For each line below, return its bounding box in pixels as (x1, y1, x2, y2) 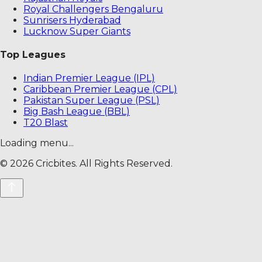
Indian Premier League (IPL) (23, 73, 155, 84)
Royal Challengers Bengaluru (23, 3, 163, 15)
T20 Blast (23, 117, 68, 129)
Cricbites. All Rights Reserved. (33, 158, 173, 170)
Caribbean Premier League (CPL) (23, 84, 177, 95)
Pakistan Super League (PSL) (23, 95, 160, 106)
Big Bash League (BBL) (23, 106, 130, 118)
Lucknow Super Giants (23, 25, 130, 37)
